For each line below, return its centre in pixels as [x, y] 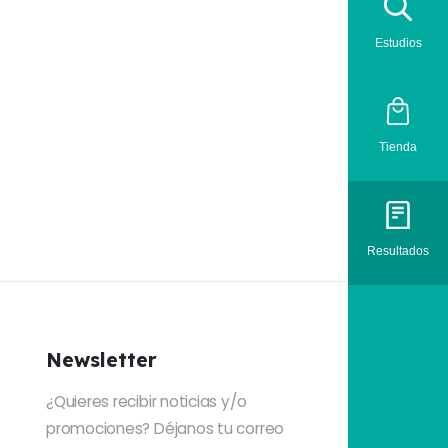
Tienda [398, 146]
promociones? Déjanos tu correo [165, 428]
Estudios [398, 42]
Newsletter [102, 359]
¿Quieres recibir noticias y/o [146, 401]
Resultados [398, 250]
